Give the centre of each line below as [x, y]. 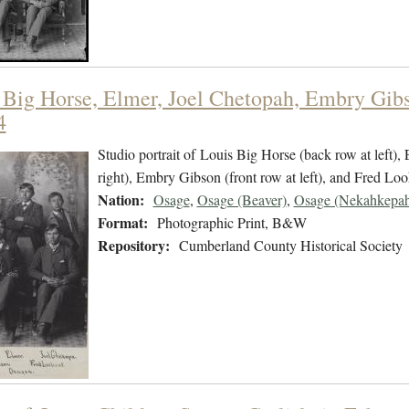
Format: [122, 223]
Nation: [121, 200]
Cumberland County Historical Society [290, 246]
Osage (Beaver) [241, 200]
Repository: [133, 246]
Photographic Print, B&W [231, 223]
